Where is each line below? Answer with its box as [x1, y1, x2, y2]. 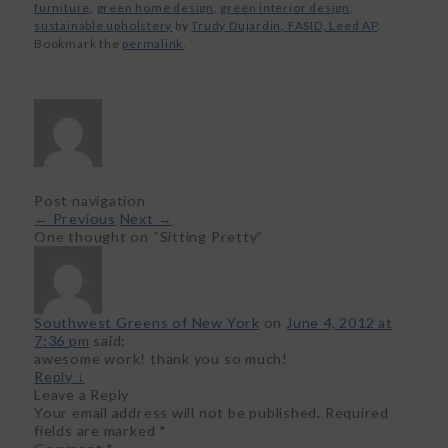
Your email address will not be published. [34, 404, 322, 422]
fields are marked [34, 422, 160, 440]
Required [324, 404, 390, 422]
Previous [48, 210, 116, 228]
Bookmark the [34, 35, 123, 51]
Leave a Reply [34, 386, 130, 404]
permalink [122, 35, 184, 51]
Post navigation [34, 192, 146, 210]
